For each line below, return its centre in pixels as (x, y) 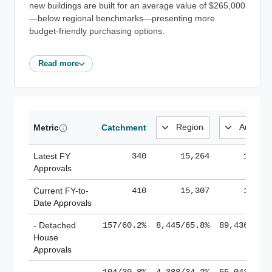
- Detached (55, 225)
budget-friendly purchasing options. (97, 31)
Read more (58, 64)
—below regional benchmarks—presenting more (122, 18)
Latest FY (52, 156)
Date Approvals (63, 202)
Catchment (124, 127)
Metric (46, 127)
